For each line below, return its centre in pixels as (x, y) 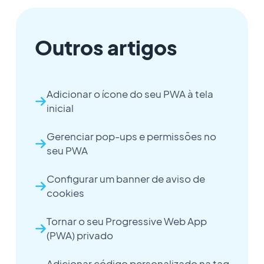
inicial (60, 108)
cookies (65, 193)
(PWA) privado (80, 236)
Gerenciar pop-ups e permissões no (131, 137)
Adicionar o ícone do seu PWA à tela (130, 94)
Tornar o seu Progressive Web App (126, 222)
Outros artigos (106, 48)
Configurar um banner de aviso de (126, 179)
